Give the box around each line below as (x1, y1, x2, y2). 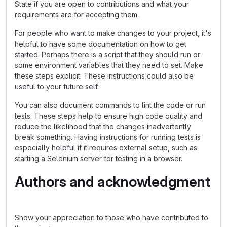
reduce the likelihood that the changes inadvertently (15, 122, 191, 131)
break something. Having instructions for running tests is (15, 133, 201, 141)
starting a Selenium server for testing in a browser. (15, 154, 182, 163)
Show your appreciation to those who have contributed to (15, 213, 208, 222)
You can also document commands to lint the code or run (15, 101, 206, 109)
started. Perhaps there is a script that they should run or (15, 50, 200, 59)
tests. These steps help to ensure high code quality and (15, 111, 202, 120)
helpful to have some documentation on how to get (15, 40, 186, 48)
